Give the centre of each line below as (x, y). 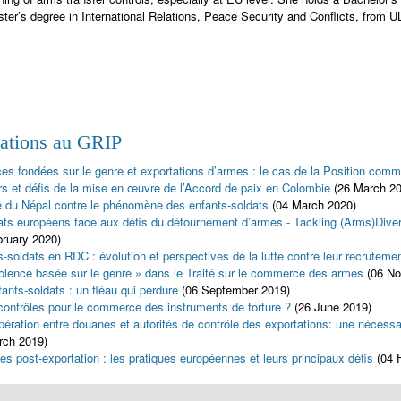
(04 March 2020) (314, 204)
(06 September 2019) (236, 289)
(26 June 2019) (333, 306)
